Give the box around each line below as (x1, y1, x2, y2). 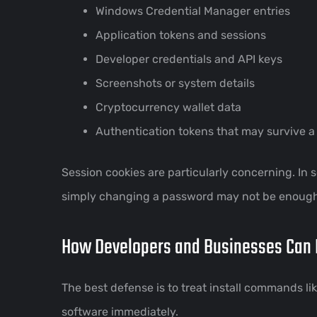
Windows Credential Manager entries (96, 4, 290, 18)
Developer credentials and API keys (96, 52, 282, 66)
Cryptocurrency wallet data (96, 100, 241, 114)
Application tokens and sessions (96, 28, 266, 42)
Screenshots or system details (96, 76, 255, 90)
